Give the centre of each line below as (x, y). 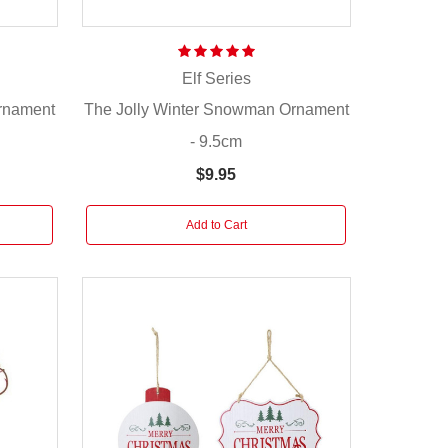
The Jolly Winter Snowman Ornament (216, 109)
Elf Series (216, 78)
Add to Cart (216, 224)
